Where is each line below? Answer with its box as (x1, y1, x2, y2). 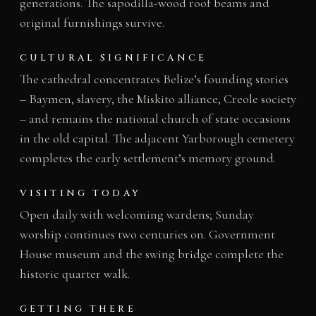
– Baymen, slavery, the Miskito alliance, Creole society (19, 91, 296, 107)
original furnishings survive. (19, 15, 164, 31)
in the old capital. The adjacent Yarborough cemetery (19, 130, 295, 147)
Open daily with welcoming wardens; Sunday (19, 207, 254, 223)
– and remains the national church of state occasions (19, 111, 291, 127)
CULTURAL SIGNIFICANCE (19, 51, 207, 65)
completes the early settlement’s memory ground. (19, 150, 276, 166)
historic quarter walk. (19, 266, 130, 282)
